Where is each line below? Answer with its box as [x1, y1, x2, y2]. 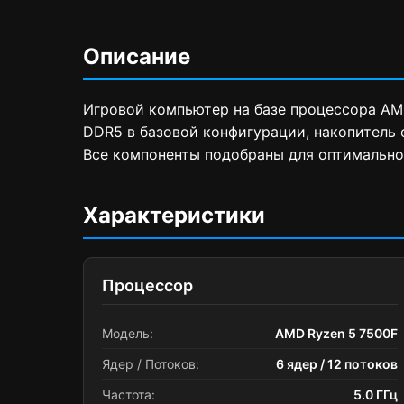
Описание [83, 43, 190, 69]
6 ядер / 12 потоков [276, 356, 398, 372]
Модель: [102, 326, 153, 341]
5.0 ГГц [353, 387, 398, 402]
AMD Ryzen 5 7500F [275, 326, 398, 341]
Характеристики [83, 202, 265, 228]
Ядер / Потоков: [102, 356, 199, 372]
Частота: [102, 387, 155, 402]
